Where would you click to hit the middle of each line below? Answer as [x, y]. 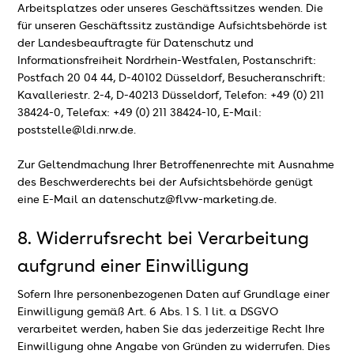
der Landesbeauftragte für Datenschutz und [136, 43]
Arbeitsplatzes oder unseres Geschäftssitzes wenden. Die [171, 8]
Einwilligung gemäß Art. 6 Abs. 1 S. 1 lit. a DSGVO [148, 312]
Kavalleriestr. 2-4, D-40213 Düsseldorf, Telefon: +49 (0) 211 [171, 95]
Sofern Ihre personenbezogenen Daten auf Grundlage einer [174, 294]
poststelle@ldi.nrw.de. [77, 130]
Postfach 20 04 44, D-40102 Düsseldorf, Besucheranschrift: [172, 78]
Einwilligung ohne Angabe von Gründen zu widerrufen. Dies [174, 346]
